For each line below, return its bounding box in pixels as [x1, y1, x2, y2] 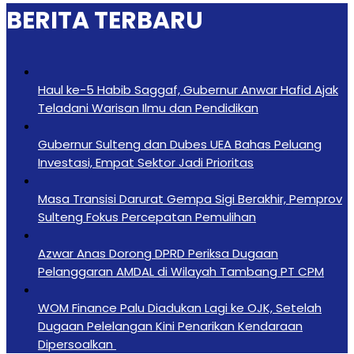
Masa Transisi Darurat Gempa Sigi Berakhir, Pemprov [38, 190, 342, 207]
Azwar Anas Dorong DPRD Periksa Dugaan [38, 244, 278, 262]
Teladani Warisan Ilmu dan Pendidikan [38, 99, 258, 116]
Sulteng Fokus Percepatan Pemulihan [38, 208, 256, 225]
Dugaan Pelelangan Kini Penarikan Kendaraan [38, 317, 303, 334]
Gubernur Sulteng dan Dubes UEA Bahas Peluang [38, 135, 322, 153]
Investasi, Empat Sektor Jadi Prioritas [38, 153, 254, 171]
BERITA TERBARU [6, 3, 203, 37]
